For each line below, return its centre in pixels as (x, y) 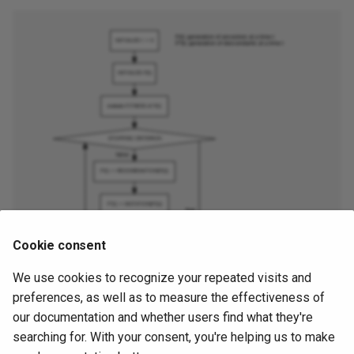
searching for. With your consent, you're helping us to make (174, 337)
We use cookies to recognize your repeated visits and (162, 278)
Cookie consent (59, 245)
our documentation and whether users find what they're (163, 317)
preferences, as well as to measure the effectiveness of (169, 298)
